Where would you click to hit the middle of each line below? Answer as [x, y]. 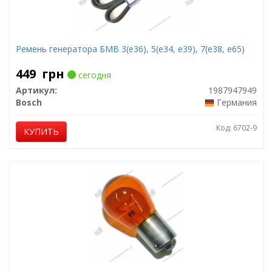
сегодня [93, 75]
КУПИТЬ [41, 131]
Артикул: [36, 90]
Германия [236, 102]
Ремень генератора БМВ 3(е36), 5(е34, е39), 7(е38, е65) [130, 49]
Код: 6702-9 [236, 128]
